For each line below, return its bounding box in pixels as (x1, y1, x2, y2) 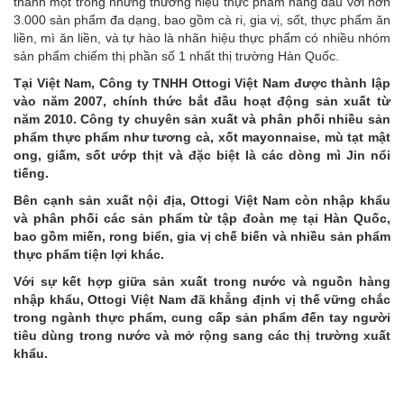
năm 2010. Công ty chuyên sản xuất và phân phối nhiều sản (14, 112, 390, 127)
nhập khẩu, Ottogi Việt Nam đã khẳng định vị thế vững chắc (14, 292, 390, 308)
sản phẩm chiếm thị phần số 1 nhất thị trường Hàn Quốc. (14, 49, 339, 64)
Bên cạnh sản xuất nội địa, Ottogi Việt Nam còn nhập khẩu (14, 193, 390, 208)
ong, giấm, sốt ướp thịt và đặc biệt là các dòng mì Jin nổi (14, 148, 390, 163)
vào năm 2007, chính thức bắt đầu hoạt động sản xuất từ (14, 94, 390, 109)
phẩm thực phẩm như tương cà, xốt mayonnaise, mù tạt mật (14, 130, 390, 145)
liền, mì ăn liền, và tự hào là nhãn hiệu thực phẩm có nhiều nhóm (14, 31, 390, 46)
